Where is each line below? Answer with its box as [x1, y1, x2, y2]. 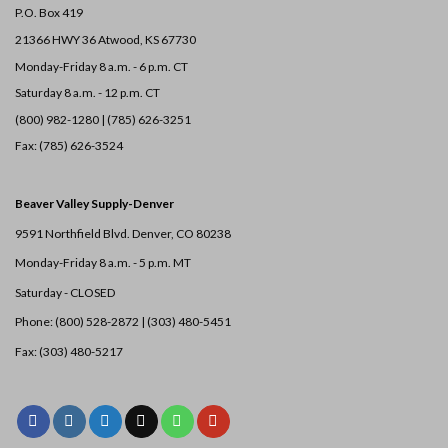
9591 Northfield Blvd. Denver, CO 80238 [15, 225, 231, 241]
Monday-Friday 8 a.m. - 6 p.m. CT [15, 58, 190, 74]
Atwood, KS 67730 [98, 32, 196, 48]
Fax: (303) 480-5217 [15, 344, 123, 360]
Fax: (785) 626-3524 [15, 138, 123, 154]
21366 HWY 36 [15, 32, 98, 48]
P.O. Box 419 [15, 5, 83, 21]
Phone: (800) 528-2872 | [15, 314, 147, 330]
